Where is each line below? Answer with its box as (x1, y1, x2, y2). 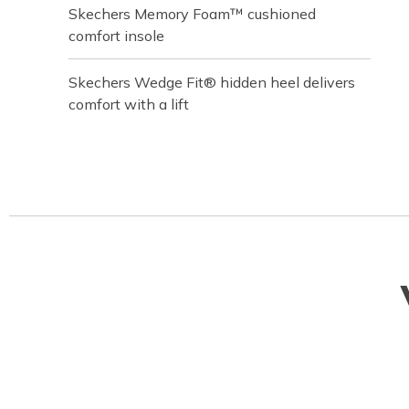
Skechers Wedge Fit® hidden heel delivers (68, 73, 355, 91)
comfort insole (68, 26, 164, 45)
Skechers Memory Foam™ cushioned (68, 5, 316, 23)
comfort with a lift (68, 95, 189, 113)
